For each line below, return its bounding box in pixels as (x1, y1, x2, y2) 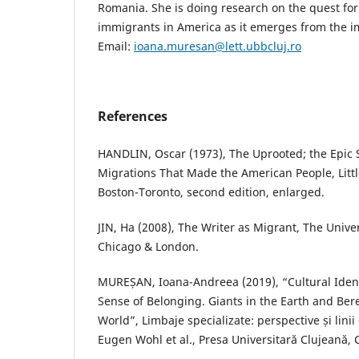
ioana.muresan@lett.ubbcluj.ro (134, 38, 301, 54)
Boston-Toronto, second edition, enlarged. (98, 184, 325, 200)
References (98, 107, 167, 125)
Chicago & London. (98, 238, 199, 254)
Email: (98, 38, 134, 54)
